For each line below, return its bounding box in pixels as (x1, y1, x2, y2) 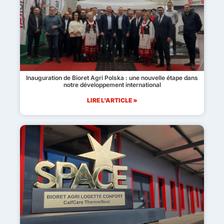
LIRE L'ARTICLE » (86, 96, 137, 104)
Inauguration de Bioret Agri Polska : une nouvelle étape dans (26, 73, 198, 81)
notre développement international (63, 80, 161, 88)
